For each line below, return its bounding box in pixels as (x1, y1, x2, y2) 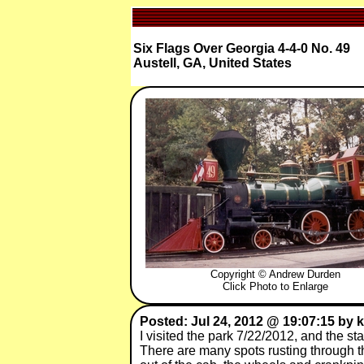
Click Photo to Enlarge (223, 280, 328, 292)
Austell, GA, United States (132, 56, 292, 70)
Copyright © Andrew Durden (210, 268, 340, 280)
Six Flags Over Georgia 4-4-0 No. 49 (132, 41, 350, 55)
